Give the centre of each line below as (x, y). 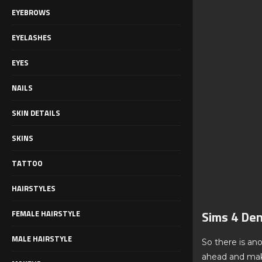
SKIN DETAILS (36, 113)
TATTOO (27, 163)
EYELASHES (32, 37)
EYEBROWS (31, 12)
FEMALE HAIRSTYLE (46, 213)
